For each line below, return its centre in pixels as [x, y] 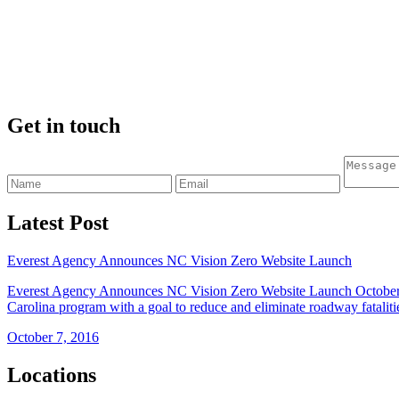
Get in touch [64, 126]
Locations [52, 375]
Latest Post [58, 223]
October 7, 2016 [53, 337]
